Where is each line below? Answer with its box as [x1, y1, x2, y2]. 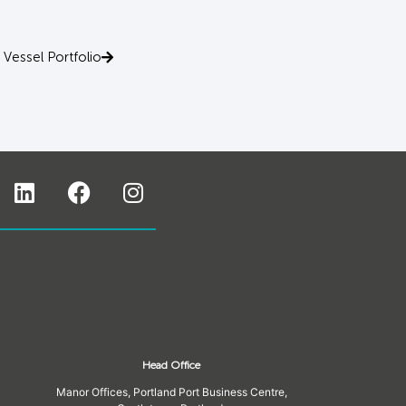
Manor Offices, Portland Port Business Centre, [55, 384, 287, 399]
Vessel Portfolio [3, 49, 101, 65]
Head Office [142, 358, 201, 372]
